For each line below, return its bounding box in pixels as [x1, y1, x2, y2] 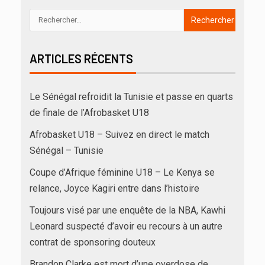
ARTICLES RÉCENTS [30, 51, 133, 66]
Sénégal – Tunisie [30, 144, 104, 156]
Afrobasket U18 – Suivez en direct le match [30, 128, 209, 140]
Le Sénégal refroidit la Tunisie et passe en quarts [30, 91, 233, 102]
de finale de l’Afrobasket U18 [30, 106, 149, 118]
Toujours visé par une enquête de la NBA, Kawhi [30, 204, 225, 216]
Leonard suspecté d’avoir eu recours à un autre [30, 220, 222, 232]
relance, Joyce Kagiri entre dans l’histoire [30, 182, 199, 194]
